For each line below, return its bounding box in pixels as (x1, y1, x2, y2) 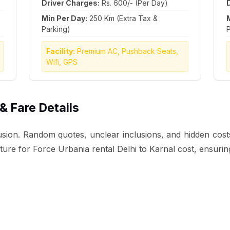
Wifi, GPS (46, 57, 78, 66)
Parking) (42, 25, 71, 33)
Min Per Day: (42, 14, 88, 23)
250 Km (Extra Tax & (87, 14, 158, 23)
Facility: (46, 47, 75, 55)
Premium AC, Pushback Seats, (75, 47, 179, 55)
